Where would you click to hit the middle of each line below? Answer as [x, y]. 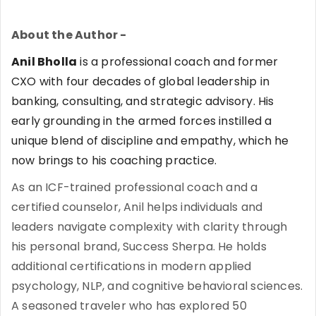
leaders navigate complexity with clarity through [150, 226]
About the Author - [69, 35]
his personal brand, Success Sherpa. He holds [139, 246]
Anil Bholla [44, 61]
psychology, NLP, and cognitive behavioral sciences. [157, 286]
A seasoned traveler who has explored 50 [129, 305]
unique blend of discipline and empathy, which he [150, 140]
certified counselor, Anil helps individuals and [137, 207]
